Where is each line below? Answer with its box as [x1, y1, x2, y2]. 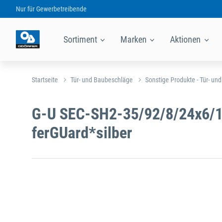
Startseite [32, 75, 58, 84]
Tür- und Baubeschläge [70, 75, 133, 84]
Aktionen [170, 34, 203, 45]
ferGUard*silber [32, 123, 132, 142]
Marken [120, 34, 149, 45]
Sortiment [63, 34, 99, 45]
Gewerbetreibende [36, 4, 87, 13]
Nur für [15, 4, 36, 13]
